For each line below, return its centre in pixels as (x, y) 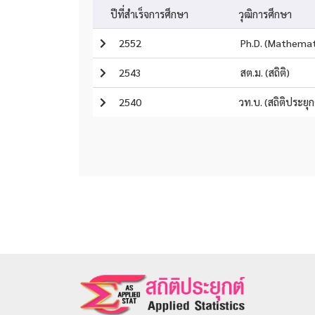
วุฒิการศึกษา (265, 14)
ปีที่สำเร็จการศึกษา (149, 14)
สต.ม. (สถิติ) (264, 72)
